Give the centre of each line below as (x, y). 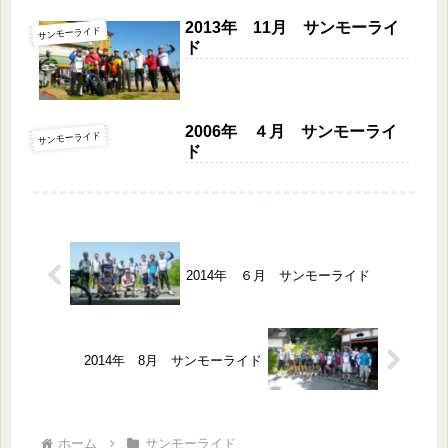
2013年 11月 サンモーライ (292, 27)
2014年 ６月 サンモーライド (277, 275)
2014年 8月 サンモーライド (173, 360)
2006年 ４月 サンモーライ (291, 132)
